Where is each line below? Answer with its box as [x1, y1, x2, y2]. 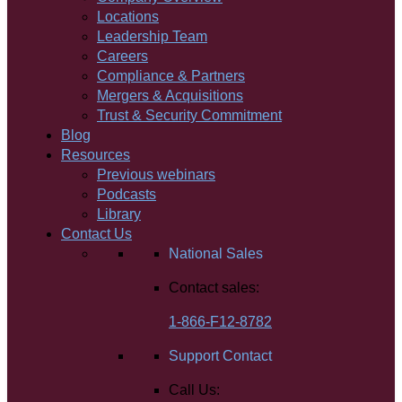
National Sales [169, 246, 263, 261]
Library [97, 206, 141, 222]
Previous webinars [97, 167, 215, 182]
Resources [61, 147, 130, 162]
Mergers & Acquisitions [97, 88, 243, 103]
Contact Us [61, 226, 132, 241]
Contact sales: [169, 280, 259, 295]
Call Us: [169, 382, 220, 398]
